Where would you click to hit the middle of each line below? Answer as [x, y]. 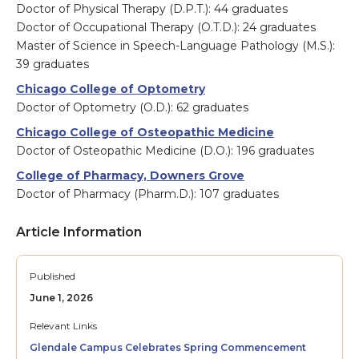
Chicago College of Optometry [111, 89]
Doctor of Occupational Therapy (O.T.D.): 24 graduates [166, 28]
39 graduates [52, 65]
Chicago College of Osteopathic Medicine [145, 133]
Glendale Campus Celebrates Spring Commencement [168, 348]
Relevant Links [63, 326]
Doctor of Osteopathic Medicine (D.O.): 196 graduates [165, 151]
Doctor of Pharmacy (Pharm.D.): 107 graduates [147, 194]
